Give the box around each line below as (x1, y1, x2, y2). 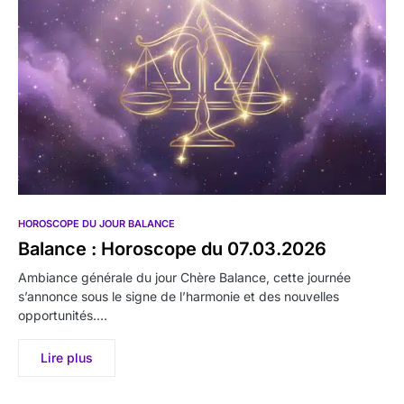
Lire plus (41, 350, 93, 366)
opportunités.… (18, 308, 107, 324)
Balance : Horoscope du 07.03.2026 (18, 238, 326, 261)
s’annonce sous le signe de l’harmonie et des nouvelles (18, 289, 339, 305)
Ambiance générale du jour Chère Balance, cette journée (18, 270, 351, 286)
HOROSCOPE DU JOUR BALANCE (18, 217, 175, 231)
